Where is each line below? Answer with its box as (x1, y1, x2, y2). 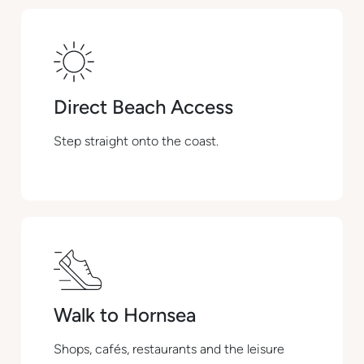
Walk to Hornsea (54, 303, 197, 327)
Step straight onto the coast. (54, 133, 219, 149)
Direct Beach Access (54, 95, 234, 119)
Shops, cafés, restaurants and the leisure (54, 341, 285, 357)
